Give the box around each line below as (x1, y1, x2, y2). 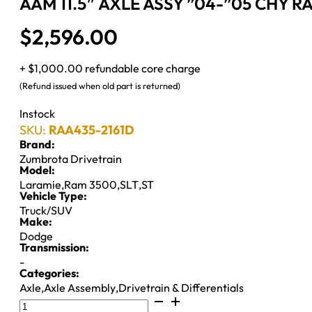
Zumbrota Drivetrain (19, 151, 122, 166)
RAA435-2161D (49, 121, 134, 138)
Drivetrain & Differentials (118, 280, 244, 295)
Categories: (19, 265, 79, 280)
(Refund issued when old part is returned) (19, 79, 180, 91)
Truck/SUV (19, 203, 72, 217)
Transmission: (19, 240, 89, 254)
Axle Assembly (44, 280, 116, 295)
